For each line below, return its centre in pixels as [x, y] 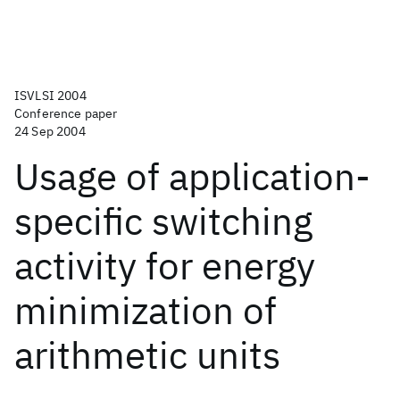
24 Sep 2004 [50, 131]
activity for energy [165, 266]
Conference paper [66, 113]
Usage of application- [192, 176]
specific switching [163, 221]
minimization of [146, 310]
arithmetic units [147, 355]
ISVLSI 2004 [50, 96]
